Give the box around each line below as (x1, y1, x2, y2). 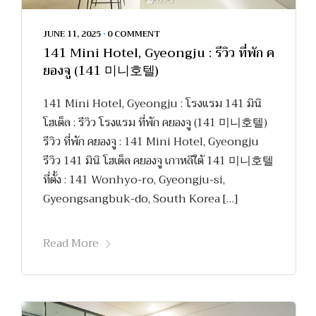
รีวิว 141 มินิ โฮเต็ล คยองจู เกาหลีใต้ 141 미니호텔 (43, 150, 274, 171)
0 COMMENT (107, 26, 160, 41)
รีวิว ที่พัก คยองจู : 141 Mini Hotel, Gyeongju (43, 131, 259, 152)
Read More (43, 233, 99, 253)
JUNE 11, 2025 (43, 26, 101, 41)
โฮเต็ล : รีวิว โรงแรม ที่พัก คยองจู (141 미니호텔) (43, 112, 267, 133)
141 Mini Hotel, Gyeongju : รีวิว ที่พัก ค (43, 41, 274, 64)
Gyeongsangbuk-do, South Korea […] (43, 188, 238, 209)
